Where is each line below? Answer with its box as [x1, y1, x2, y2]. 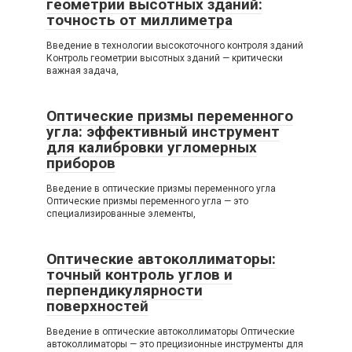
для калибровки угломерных [46, 137, 257, 156]
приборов [46, 153, 115, 172]
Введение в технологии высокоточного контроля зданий [46, 39, 303, 51]
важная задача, [46, 64, 119, 76]
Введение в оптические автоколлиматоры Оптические [46, 325, 295, 337]
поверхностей [46, 296, 148, 315]
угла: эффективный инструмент [46, 122, 280, 141]
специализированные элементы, [46, 207, 196, 219]
